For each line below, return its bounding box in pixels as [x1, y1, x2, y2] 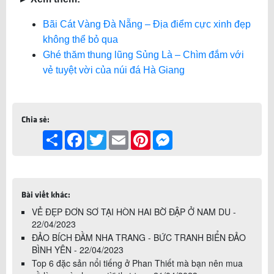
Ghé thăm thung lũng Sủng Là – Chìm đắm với [43, 49, 244, 60]
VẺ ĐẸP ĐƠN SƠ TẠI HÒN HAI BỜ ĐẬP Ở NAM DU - [32, 205, 236, 218]
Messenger [172, 128, 216, 141]
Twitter [106, 128, 132, 141]
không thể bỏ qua [43, 34, 118, 45]
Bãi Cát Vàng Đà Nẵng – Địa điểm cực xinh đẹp [43, 18, 251, 29]
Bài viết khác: [21, 188, 70, 199]
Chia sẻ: [21, 113, 50, 124]
